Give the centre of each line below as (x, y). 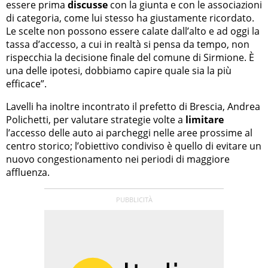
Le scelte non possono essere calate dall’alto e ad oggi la (133, 31)
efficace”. (26, 84)
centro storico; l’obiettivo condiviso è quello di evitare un (134, 146)
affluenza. (28, 173)
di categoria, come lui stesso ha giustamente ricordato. (130, 18)
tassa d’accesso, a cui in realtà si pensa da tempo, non (128, 45)
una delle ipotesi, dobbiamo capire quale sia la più (119, 71)
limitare (205, 120)
